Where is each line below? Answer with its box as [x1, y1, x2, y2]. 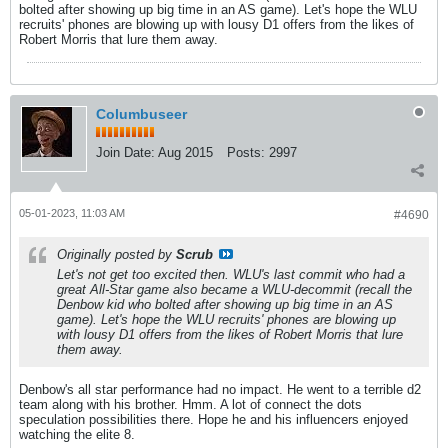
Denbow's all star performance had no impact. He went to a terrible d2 [19, 382, 421, 397]
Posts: [227, 145, 265, 160]
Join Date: [96, 145, 155, 160]
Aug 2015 [158, 145, 213, 160]
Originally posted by [57, 247, 176, 262]
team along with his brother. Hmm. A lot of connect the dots [19, 397, 362, 412]
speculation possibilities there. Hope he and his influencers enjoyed [19, 412, 408, 427]
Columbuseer [96, 106, 187, 122]
